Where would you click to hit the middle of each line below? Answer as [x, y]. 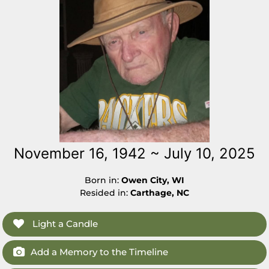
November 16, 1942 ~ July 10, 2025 [134, 153]
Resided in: [105, 193]
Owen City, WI [153, 180]
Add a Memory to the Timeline [100, 252]
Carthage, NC [160, 193]
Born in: [103, 180]
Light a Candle [64, 224]
